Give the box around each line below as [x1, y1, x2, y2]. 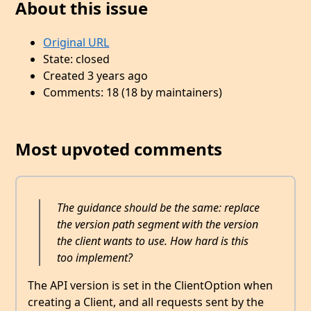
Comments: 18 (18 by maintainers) [43, 85, 223, 101]
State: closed [43, 51, 110, 67]
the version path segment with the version [56, 216, 258, 232]
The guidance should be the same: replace [56, 199, 260, 215]
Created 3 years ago [43, 68, 149, 84]
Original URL [43, 35, 110, 51]
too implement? [56, 249, 133, 265]
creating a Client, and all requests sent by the [28, 294, 264, 310]
